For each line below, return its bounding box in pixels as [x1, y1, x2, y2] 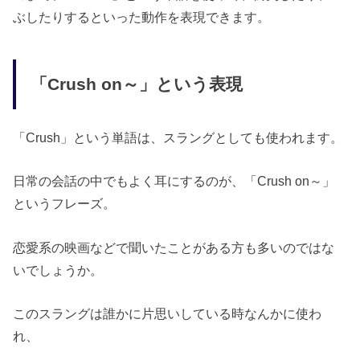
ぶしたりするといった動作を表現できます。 [13, 10, 271, 25]
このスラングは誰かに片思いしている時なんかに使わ [13, 306, 322, 321]
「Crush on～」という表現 [30, 74, 243, 94]
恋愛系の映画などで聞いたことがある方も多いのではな [13, 239, 335, 255]
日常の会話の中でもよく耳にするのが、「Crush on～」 [13, 174, 336, 189]
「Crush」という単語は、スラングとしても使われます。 [13, 130, 344, 145]
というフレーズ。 [13, 196, 117, 211]
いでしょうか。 [13, 262, 104, 277]
